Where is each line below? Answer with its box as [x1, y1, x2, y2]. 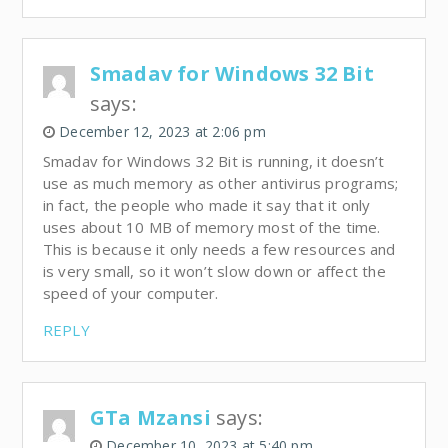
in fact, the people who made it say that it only [42, 194, 371, 215]
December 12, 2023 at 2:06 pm [59, 121, 266, 141]
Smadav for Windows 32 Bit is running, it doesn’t [42, 150, 385, 171]
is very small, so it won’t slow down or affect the [42, 260, 386, 281]
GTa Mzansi [89, 403, 211, 431]
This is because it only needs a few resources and [42, 238, 396, 259]
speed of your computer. [42, 282, 219, 303]
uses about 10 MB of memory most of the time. [42, 216, 381, 237]
